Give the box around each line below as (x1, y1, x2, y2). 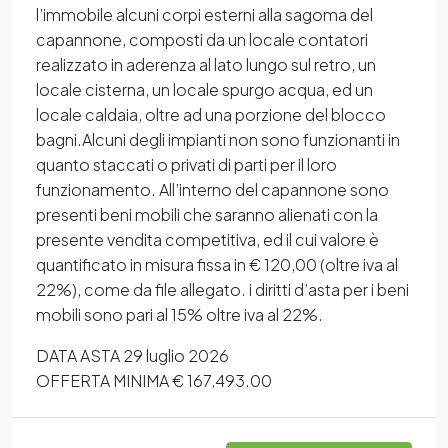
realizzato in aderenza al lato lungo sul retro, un (36, 54, 376, 75)
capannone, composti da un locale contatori (36, 29, 368, 50)
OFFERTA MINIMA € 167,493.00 (36, 370, 272, 391)
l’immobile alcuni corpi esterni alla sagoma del (36, 4, 373, 25)
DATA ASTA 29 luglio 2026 (36, 345, 229, 366)
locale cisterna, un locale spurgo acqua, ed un (36, 79, 373, 100)
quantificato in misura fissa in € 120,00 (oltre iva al (36, 254, 398, 275)
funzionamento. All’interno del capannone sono (36, 179, 389, 200)
